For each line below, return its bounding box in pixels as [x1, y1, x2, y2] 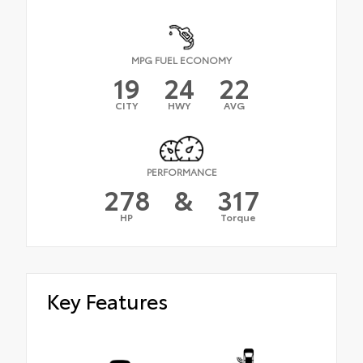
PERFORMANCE [146, 164, 217, 178]
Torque [220, 209, 256, 224]
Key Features [47, 285, 168, 314]
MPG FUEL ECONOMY [131, 52, 232, 66]
